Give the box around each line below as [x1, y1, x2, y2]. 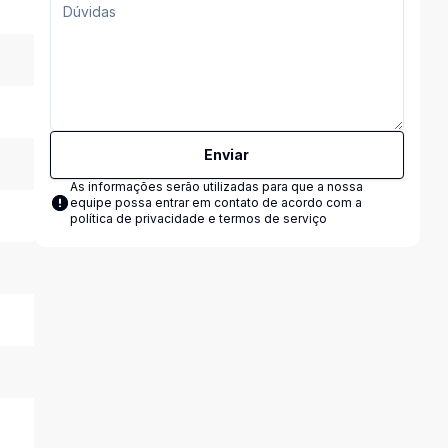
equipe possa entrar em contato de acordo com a [69, 195, 362, 210]
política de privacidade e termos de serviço [69, 211, 327, 226]
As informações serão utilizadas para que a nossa [69, 179, 363, 194]
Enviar [204, 146, 250, 163]
